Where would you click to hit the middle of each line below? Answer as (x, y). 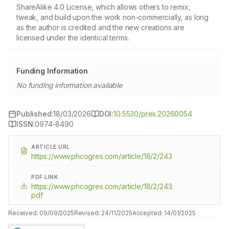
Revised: (88, 213)
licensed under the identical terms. (73, 38)
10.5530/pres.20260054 (153, 114)
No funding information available (69, 85)
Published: (35, 114)
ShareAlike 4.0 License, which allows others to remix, (104, 7)
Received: (24, 213)
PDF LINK (44, 177)
